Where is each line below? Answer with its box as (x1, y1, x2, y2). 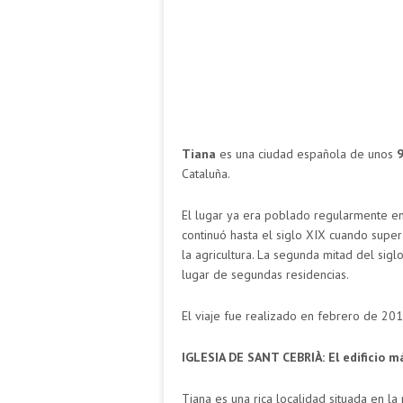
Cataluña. (182, 165, 230, 182)
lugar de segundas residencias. (182, 265, 349, 282)
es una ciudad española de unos (216, 145, 393, 162)
